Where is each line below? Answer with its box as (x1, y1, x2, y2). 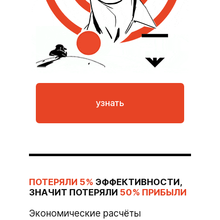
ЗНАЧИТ (29, 187, 67, 197)
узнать (96, 98, 124, 108)
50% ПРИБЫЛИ (118, 187, 187, 197)
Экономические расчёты (29, 208, 141, 219)
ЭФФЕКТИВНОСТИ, (93, 177, 182, 187)
